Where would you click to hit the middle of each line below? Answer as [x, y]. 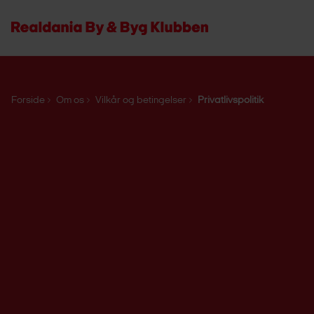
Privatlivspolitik [231, 101]
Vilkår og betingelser [141, 101]
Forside [28, 101]
